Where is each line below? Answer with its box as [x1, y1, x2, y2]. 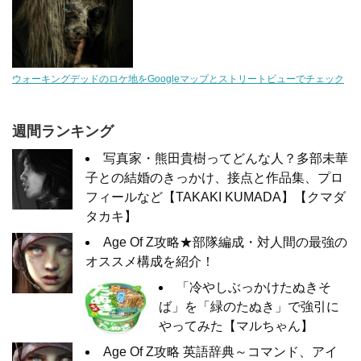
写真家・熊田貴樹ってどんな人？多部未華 [103, 151, 348, 166]
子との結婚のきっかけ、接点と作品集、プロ [85, 171, 343, 185]
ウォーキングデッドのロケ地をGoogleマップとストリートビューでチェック [12, 73, 344, 85]
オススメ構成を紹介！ [85, 255, 214, 269]
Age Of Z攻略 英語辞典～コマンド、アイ [103, 345, 338, 359]
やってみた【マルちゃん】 [159, 319, 313, 334]
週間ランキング [12, 123, 114, 140]
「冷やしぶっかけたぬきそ [176, 280, 331, 295]
